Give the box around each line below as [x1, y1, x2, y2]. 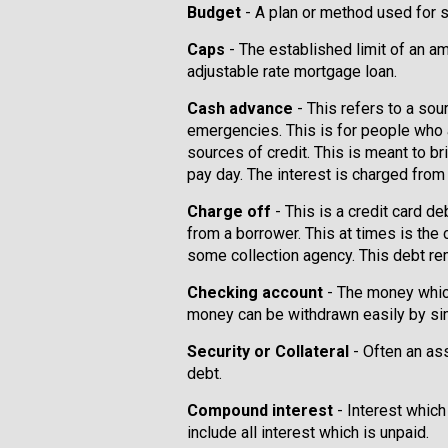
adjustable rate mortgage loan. [187, 62, 397, 81]
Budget [187, 3, 241, 22]
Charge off [187, 202, 271, 221]
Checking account [187, 283, 323, 302]
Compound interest [187, 401, 333, 420]
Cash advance [187, 99, 293, 118]
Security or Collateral [187, 342, 349, 361]
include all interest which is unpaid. [187, 423, 429, 442]
